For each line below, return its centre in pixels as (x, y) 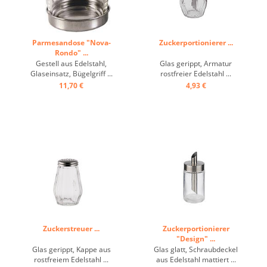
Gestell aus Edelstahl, (71, 63)
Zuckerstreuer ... (71, 229)
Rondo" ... (71, 53)
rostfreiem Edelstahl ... (71, 260)
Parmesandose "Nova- (71, 43)
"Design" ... (196, 239)
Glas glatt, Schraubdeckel (196, 249)
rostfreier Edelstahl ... (196, 74)
